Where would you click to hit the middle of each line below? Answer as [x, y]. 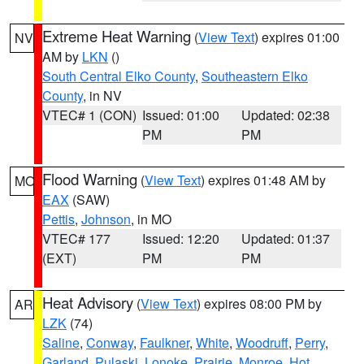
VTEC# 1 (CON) [89, 115]
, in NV [102, 95]
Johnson [106, 219]
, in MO [151, 219]
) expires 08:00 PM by [259, 303]
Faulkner [165, 342]
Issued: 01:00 [180, 115]
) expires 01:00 [297, 37]
